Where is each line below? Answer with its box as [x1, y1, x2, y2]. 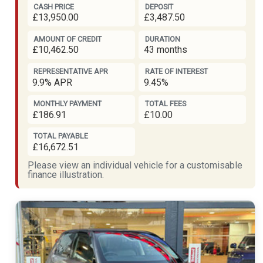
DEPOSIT [144, 2, 173, 11]
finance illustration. [27, 169, 104, 181]
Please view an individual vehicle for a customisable [27, 160, 242, 171]
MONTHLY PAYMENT [33, 99, 102, 109]
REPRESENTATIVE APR [33, 67, 109, 76]
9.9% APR [32, 76, 73, 88]
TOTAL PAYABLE [33, 131, 89, 141]
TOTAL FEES [144, 99, 186, 109]
